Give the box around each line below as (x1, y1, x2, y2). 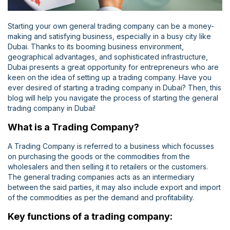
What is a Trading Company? (8, 122, 139, 133)
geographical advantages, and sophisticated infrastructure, (8, 52, 208, 62)
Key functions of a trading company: (8, 211, 172, 222)
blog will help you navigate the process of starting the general (8, 93, 218, 103)
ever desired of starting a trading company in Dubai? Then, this (8, 83, 221, 92)
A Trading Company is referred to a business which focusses (8, 142, 214, 151)
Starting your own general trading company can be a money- (8, 22, 214, 31)
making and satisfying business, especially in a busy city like (8, 32, 211, 41)
